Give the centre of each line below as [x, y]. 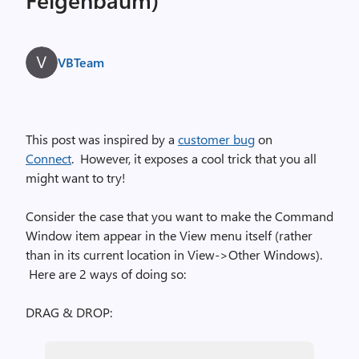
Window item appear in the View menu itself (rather [169, 235]
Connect [48, 158]
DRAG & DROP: [69, 312]
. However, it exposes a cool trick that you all [194, 158]
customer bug [216, 139]
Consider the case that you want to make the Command [179, 216]
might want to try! [76, 177]
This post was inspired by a [102, 139]
